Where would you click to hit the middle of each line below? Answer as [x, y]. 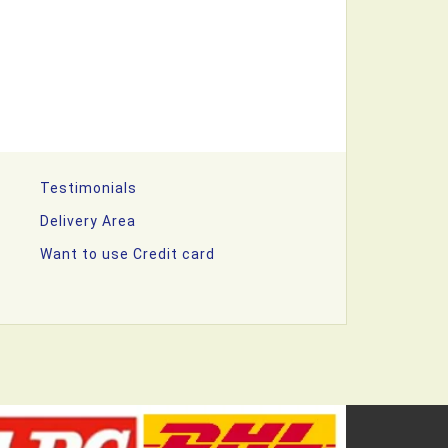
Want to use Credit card [127, 254]
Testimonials [88, 188]
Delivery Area [88, 221]
